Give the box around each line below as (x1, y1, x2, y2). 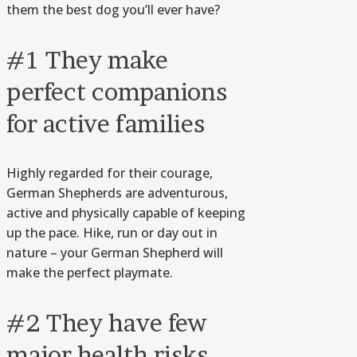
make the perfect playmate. (6, 264, 173, 282)
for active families (6, 109, 205, 139)
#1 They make (6, 45, 168, 75)
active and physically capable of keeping (6, 204, 245, 222)
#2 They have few (6, 308, 206, 338)
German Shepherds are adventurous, (6, 184, 228, 202)
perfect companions (6, 77, 227, 107)
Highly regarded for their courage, (6, 164, 213, 182)
